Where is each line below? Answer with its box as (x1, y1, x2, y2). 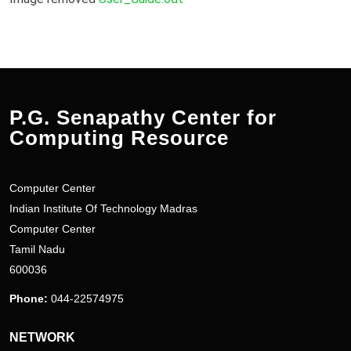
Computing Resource (9, 125, 229, 150)
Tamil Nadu (9, 242, 65, 255)
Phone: (9, 291, 48, 305)
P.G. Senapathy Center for (9, 105, 277, 129)
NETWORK (9, 330, 75, 344)
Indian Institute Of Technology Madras (9, 201, 197, 215)
